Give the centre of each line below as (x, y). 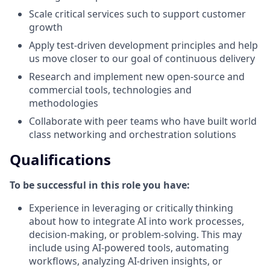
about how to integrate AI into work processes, (137, 221)
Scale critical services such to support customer (137, 14)
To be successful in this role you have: (100, 185)
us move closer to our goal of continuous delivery (142, 58)
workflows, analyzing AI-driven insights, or (126, 261)
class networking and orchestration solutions (133, 134)
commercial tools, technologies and (110, 89)
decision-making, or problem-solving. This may (135, 234)
